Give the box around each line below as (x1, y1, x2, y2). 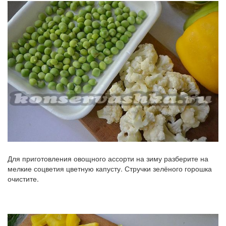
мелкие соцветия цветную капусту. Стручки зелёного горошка (8, 163, 212, 174)
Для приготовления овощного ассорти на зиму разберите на (8, 153, 208, 163)
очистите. (8, 173, 39, 184)
